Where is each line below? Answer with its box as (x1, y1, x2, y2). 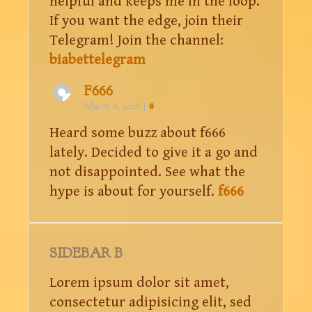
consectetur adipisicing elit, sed (49, 293, 251, 311)
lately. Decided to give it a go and (49, 143, 258, 161)
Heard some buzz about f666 (49, 124, 226, 141)
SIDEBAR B (49, 243, 123, 263)
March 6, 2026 (84, 100, 141, 112)
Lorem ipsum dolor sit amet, (49, 274, 229, 291)
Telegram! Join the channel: (49, 31, 224, 49)
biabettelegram (49, 51, 146, 68)
